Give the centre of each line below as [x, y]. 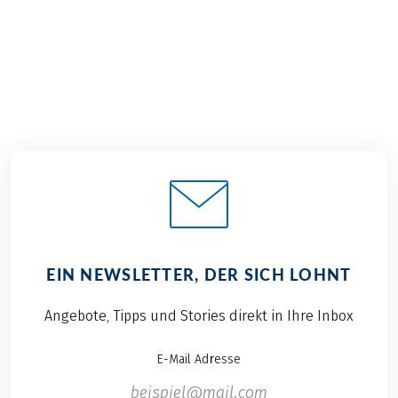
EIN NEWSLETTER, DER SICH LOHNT [199, 275]
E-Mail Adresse [199, 360]
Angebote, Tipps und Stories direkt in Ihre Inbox [199, 316]
